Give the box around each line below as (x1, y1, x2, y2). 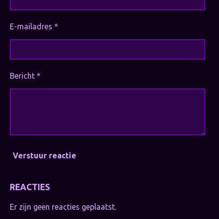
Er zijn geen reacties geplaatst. (10, 202, 116, 212)
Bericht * (10, 71, 41, 81)
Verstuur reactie (13, 151, 76, 160)
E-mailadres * (10, 22, 58, 31)
